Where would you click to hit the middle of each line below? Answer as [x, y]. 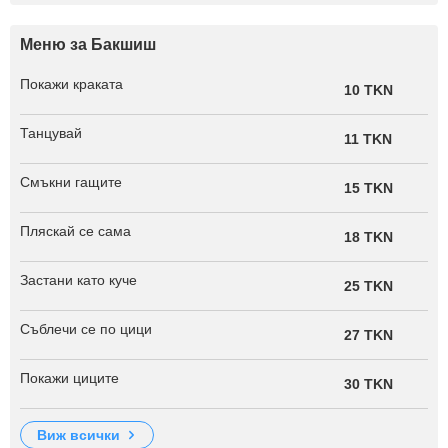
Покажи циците [69, 378]
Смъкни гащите [71, 182]
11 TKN [368, 139]
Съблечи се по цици [86, 329]
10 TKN [368, 90]
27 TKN [368, 335]
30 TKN [368, 384]
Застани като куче [78, 280]
